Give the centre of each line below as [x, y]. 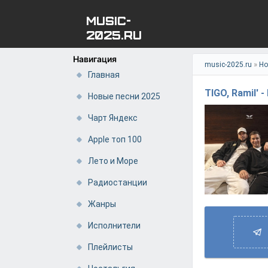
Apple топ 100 [115, 139]
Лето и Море [113, 161]
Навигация [95, 59]
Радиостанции [118, 182]
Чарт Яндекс [113, 118]
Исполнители [114, 226]
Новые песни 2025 [124, 96]
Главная [104, 75]
